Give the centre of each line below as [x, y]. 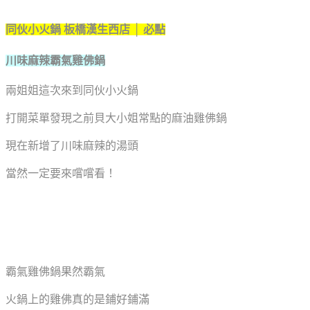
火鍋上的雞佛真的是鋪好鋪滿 [77, 299]
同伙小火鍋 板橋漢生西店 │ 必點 [85, 30]
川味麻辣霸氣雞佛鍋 [55, 60]
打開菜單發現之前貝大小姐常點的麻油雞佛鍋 [116, 118]
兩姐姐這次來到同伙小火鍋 [72, 90]
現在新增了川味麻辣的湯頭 [72, 145]
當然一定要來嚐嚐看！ [61, 173]
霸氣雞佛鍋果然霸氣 [55, 271]
